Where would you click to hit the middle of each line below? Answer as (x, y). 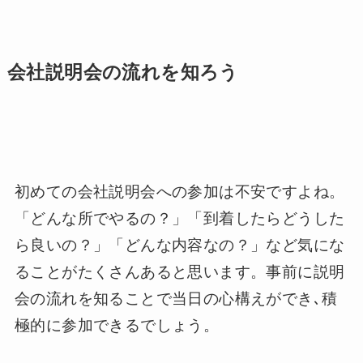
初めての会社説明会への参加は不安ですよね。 (179, 192)
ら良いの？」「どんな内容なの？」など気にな (179, 246)
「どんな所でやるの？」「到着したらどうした (179, 219)
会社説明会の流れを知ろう (123, 72)
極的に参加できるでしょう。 (117, 326)
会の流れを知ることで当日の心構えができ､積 (176, 299)
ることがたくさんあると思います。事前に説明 (179, 272)
